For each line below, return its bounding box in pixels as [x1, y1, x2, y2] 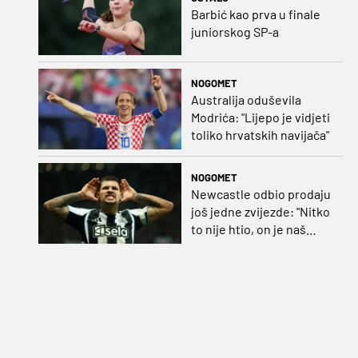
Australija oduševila [190, 91, 301, 107]
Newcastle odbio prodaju [190, 185, 331, 201]
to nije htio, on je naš [190, 221, 306, 237]
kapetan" [190, 238, 240, 254]
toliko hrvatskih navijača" [190, 126, 329, 142]
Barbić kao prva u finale [190, 6, 320, 22]
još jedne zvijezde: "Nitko [190, 203, 330, 219]
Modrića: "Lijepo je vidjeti [190, 109, 330, 125]
